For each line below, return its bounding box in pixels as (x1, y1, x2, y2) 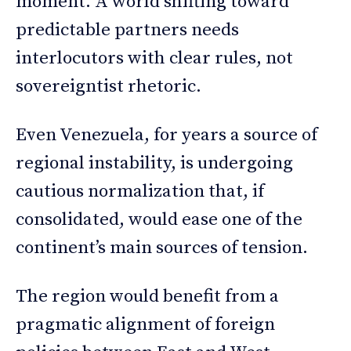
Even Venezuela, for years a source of (16, 123, 317, 147)
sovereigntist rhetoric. (16, 74, 201, 98)
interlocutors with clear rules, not (16, 46, 293, 70)
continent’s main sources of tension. (16, 236, 308, 259)
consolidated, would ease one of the (16, 208, 302, 231)
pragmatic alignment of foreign (16, 313, 275, 336)
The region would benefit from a (16, 284, 279, 308)
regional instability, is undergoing (16, 151, 293, 175)
